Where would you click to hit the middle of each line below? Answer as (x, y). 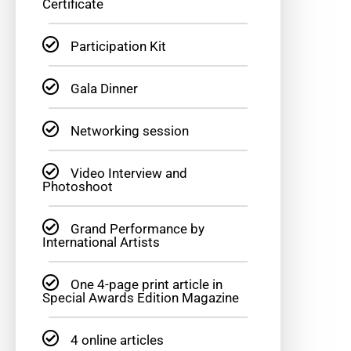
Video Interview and (128, 174)
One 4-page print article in (146, 285)
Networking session (129, 131)
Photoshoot (77, 187)
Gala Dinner (104, 89)
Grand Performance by (137, 229)
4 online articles (117, 340)
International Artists (101, 242)
